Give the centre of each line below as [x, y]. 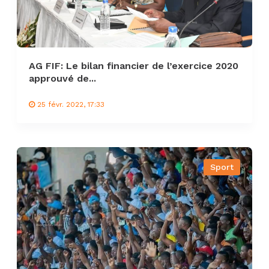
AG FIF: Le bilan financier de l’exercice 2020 [134, 66]
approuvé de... [62, 78]
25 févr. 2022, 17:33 [70, 104]
